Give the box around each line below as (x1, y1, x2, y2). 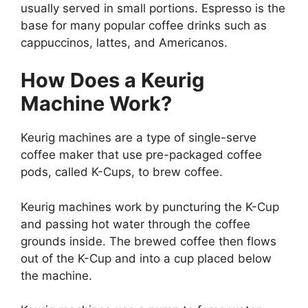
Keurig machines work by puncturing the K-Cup (21, 199, 279, 214)
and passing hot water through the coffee (21, 217, 250, 231)
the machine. (21, 268, 92, 283)
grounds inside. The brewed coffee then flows (21, 234, 276, 248)
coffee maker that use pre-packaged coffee (21, 148, 262, 162)
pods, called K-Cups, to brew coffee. (21, 165, 223, 179)
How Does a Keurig (21, 68, 204, 93)
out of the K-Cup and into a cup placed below (21, 251, 272, 265)
